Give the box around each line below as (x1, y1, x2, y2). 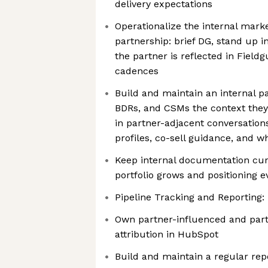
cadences (115, 65, 159, 77)
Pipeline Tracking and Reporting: (115, 191, 264, 203)
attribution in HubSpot (115, 229, 218, 240)
